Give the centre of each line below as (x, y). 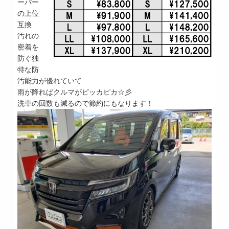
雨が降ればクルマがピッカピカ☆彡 (75, 92)
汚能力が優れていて (50, 81)
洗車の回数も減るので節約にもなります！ (86, 103)
